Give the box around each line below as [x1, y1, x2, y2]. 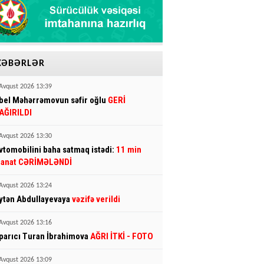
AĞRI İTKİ [90, 231, 125, 242]
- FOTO [127, 231, 153, 242]
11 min [116, 144, 141, 156]
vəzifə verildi [72, 194, 120, 205]
